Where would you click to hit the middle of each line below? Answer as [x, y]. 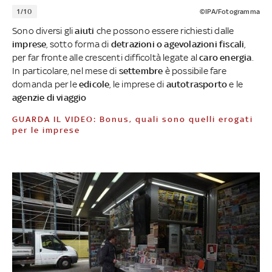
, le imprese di [138, 84]
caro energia [226, 57]
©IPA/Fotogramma [229, 11]
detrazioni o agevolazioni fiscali [178, 44]
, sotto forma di [79, 44]
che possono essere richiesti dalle [164, 30]
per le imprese [46, 130]
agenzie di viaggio [49, 97]
